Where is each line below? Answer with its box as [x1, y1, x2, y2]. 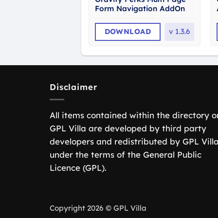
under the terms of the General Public [50, 149, 201, 160]
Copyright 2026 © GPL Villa [50, 203, 146, 213]
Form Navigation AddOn [94, 4, 185, 14]
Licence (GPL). [50, 163, 107, 173]
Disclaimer [50, 82, 97, 92]
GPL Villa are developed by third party [50, 123, 206, 134]
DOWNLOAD [104, 26, 151, 36]
